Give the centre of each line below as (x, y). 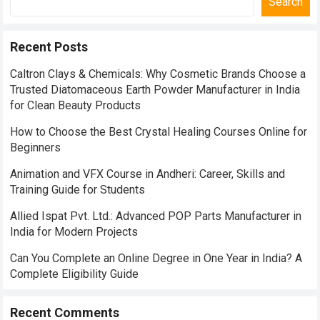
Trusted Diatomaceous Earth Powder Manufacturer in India (155, 90)
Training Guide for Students (78, 190)
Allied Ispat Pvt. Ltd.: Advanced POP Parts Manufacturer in (156, 216)
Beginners (36, 147)
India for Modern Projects (74, 232)
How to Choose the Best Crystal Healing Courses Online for (159, 132)
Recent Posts (49, 47)
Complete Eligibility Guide (75, 274)
